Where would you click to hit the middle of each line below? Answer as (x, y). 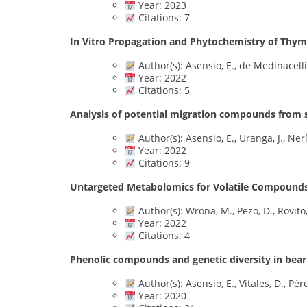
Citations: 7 (162, 18)
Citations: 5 (162, 90)
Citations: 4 (162, 236)
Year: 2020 (161, 296)
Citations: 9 (162, 163)
